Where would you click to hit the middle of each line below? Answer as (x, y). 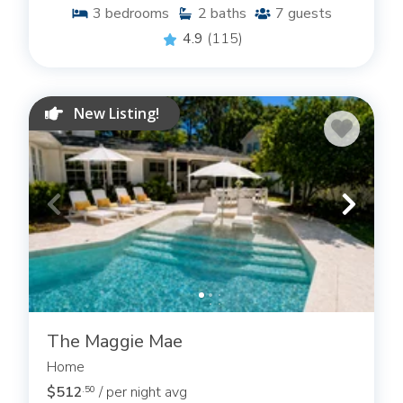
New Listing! (117, 113)
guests (310, 14)
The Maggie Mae (115, 342)
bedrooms (137, 14)
